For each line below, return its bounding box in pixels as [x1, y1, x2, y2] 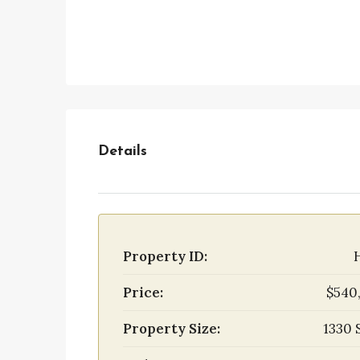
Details [98, 143, 147, 159]
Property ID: [123, 247, 207, 265]
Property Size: [123, 320, 220, 337]
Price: [123, 284, 163, 301]
